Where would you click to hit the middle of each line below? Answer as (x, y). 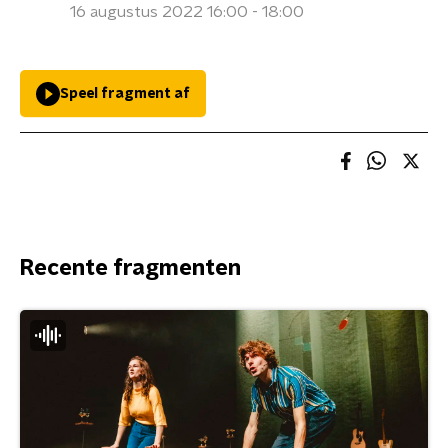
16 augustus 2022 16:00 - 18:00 (187, 12)
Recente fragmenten (130, 268)
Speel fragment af (125, 94)
